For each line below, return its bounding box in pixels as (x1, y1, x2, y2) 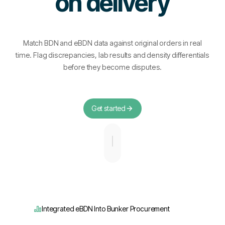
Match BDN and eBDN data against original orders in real (23, 39, 202, 47)
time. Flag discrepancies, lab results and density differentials (16, 51, 209, 59)
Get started (91, 104, 126, 113)
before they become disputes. (63, 63, 162, 71)
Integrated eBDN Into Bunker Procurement (42, 204, 170, 213)
